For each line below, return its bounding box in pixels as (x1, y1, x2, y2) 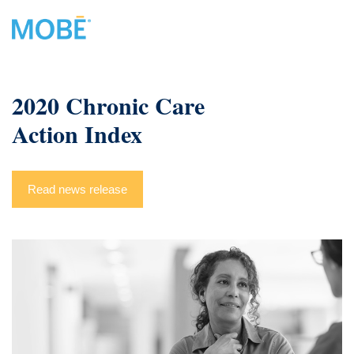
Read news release (28, 182, 127, 196)
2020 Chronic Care (12, 87, 205, 122)
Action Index (12, 115, 142, 151)
